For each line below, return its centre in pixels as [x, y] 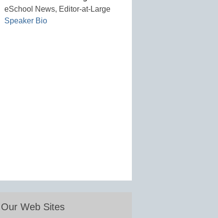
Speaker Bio [26, 21]
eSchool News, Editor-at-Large [58, 9]
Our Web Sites [33, 207]
